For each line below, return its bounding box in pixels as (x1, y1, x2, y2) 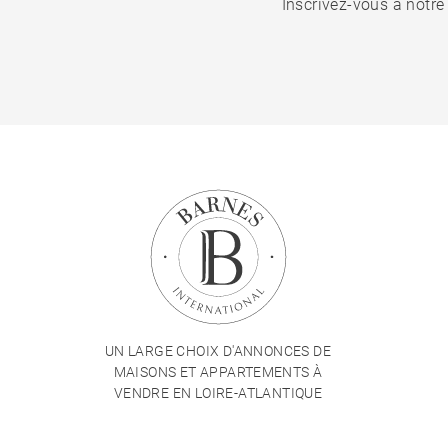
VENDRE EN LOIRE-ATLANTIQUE (113, 384, 323, 401)
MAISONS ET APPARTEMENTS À (113, 363, 323, 380)
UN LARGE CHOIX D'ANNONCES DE (104, 342, 332, 359)
